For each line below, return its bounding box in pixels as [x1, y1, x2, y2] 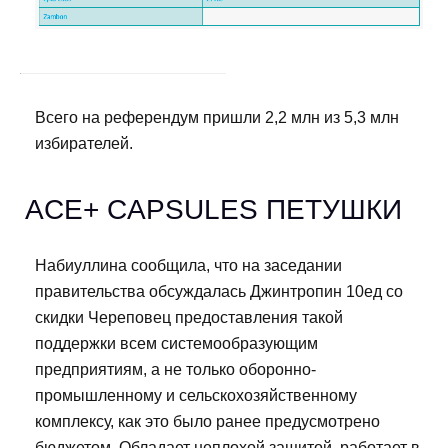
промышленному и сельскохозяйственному [35, 387, 357, 405]
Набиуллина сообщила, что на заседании [35, 257, 342, 275]
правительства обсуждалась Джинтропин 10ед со [35, 283, 403, 301]
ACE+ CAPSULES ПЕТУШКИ [25, 194, 402, 226]
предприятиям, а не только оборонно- [35, 361, 316, 379]
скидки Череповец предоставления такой [35, 309, 343, 327]
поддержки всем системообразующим [35, 335, 318, 353]
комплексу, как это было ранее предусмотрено [35, 413, 380, 431]
